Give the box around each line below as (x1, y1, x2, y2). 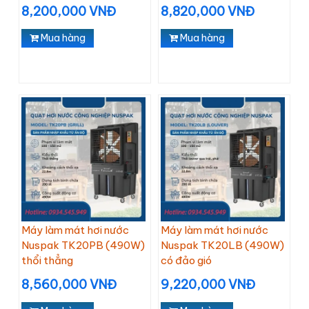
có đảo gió (161, 254, 212, 267)
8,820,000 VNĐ (161, 3, 255, 19)
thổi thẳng (21, 254, 73, 267)
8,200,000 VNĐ (21, 3, 116, 19)
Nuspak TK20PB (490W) (21, 239, 145, 252)
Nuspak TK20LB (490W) (161, 239, 284, 252)
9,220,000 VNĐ (161, 277, 255, 292)
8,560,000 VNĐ (21, 277, 117, 292)
